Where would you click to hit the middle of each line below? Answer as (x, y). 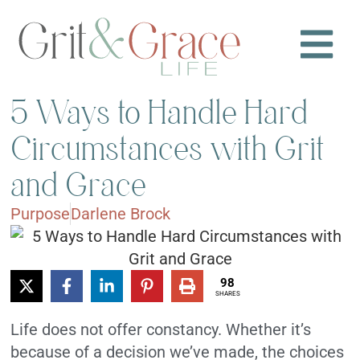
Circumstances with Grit (168, 149)
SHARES (227, 293)
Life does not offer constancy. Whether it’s (161, 330)
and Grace (79, 185)
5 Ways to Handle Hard (160, 112)
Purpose (41, 214)
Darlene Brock (121, 214)
